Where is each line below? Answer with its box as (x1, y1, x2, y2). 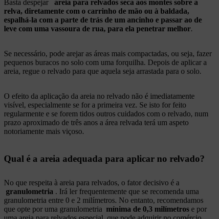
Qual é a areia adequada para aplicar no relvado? (4, 153, 205, 164)
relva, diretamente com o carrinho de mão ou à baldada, (4, 7, 189, 16)
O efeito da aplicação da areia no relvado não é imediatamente (4, 92, 195, 101)
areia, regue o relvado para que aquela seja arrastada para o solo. (4, 67, 203, 76)
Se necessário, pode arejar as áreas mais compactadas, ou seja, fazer (4, 49, 212, 58)
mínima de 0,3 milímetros (106, 205, 189, 214)
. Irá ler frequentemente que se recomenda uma (53, 187, 199, 196)
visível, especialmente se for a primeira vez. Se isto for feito (4, 101, 186, 109)
